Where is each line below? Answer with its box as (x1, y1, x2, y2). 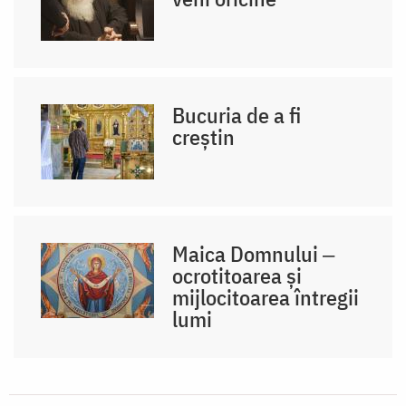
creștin (172, 121, 236, 151)
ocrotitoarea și (172, 260, 303, 290)
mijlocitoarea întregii (172, 282, 360, 312)
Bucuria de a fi (172, 100, 302, 130)
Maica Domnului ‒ (172, 238, 335, 268)
